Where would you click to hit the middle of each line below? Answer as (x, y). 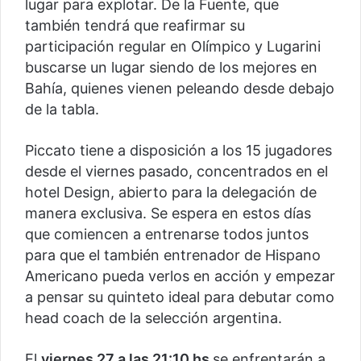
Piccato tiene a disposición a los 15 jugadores (178, 150)
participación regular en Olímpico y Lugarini (173, 46)
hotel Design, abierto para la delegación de (171, 192)
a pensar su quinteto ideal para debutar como (180, 297)
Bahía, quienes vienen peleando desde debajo (180, 88)
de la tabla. (62, 109)
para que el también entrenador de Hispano (173, 255)
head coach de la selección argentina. (154, 317)
